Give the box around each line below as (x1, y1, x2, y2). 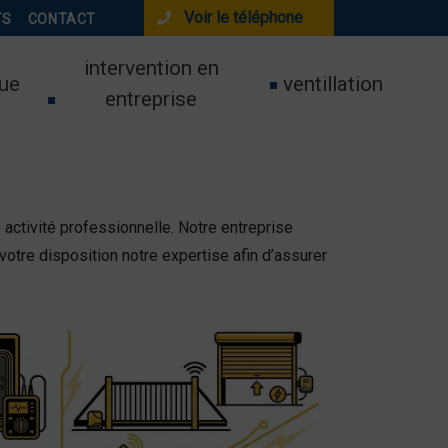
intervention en (83, 56, 219, 80)
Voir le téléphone (184, 8, 303, 27)
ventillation (283, 71, 384, 96)
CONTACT (27, 11, 96, 27)
